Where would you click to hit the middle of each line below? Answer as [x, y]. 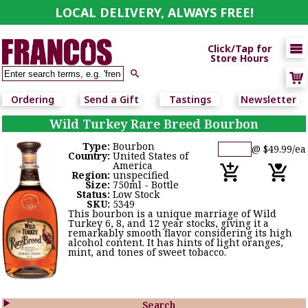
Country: [91, 156]
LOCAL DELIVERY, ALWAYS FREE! [154, 12]
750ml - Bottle [146, 185]
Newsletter [269, 99]
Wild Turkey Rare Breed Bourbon [154, 124]
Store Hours [239, 58]
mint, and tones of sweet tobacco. [147, 252]
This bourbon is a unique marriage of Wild [172, 213]
